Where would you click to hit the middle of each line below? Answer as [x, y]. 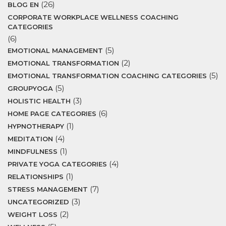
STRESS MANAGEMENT [48, 189]
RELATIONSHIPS [36, 177]
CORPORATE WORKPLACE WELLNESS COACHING [93, 17]
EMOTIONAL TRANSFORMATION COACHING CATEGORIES [107, 76]
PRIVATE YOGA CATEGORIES [57, 164]
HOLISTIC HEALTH [39, 101]
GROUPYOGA [30, 89]
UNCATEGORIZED [38, 202]
